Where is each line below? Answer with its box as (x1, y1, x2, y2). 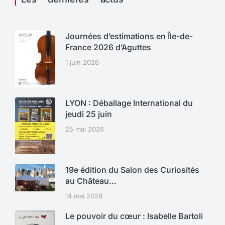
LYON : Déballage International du (65, 98, 193, 108)
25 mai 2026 (65, 125, 104, 134)
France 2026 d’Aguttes (65, 42, 151, 52)
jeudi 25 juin (65, 109, 112, 120)
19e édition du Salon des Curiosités (65, 165, 199, 175)
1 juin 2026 (65, 58, 99, 66)
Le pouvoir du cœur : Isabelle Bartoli (65, 211, 203, 221)
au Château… (65, 176, 117, 186)
